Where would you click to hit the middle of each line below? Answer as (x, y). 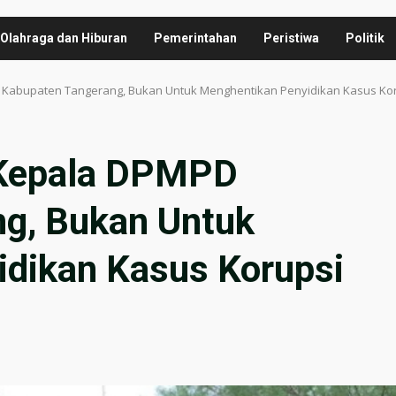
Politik (365, 38)
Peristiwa (291, 38)
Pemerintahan (195, 38)
